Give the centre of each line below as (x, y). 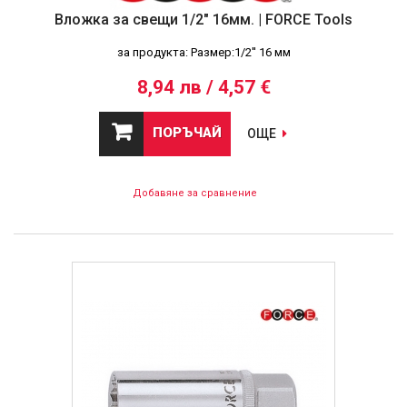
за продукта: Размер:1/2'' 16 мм (203, 52)
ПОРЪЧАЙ (187, 132)
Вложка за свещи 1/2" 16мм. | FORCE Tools (203, 20)
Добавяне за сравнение (194, 193)
